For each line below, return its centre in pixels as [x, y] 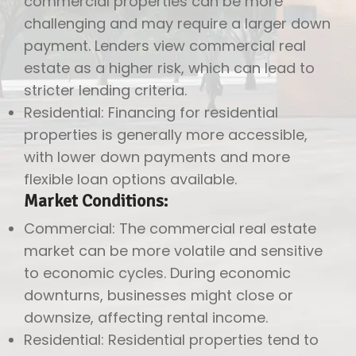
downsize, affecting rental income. [146, 317]
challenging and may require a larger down [177, 23]
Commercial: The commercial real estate [170, 228]
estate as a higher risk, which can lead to [169, 68]
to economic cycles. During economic [157, 273]
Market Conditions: [96, 200]
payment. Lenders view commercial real [165, 45]
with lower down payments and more [157, 157]
